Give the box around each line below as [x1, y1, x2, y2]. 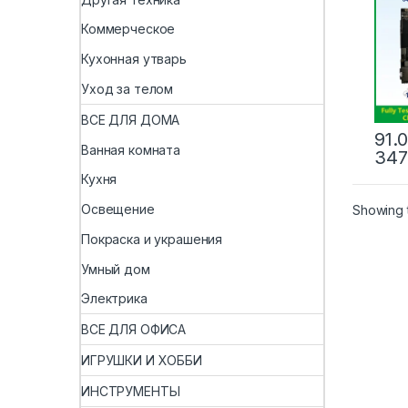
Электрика [81, 291, 148, 307]
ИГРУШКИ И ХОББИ [81, 352, 202, 368]
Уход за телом [81, 80, 174, 97]
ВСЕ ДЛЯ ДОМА [81, 111, 180, 127]
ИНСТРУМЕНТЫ [81, 382, 180, 399]
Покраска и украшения [81, 230, 223, 247]
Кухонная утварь [81, 51, 187, 67]
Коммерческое [81, 21, 176, 37]
